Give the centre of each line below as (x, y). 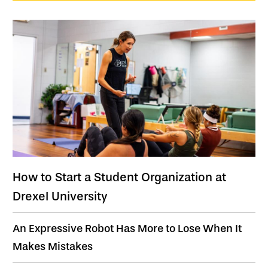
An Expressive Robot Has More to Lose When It (127, 228)
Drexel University (60, 196)
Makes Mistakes (53, 246)
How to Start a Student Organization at (119, 177)
